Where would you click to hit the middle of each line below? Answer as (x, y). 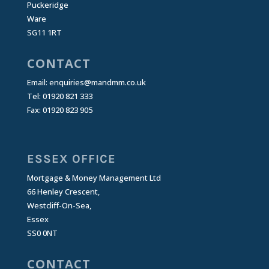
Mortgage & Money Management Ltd (94, 177)
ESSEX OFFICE (71, 159)
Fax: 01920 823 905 (59, 110)
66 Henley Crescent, (63, 191)
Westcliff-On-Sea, (59, 205)
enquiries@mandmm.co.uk (97, 82)
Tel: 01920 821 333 (59, 96)
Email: (38, 82)
